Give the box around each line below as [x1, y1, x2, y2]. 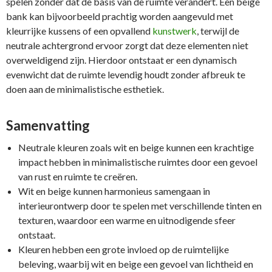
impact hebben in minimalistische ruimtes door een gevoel [18, 156, 257, 168]
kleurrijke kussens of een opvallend [6, 25, 152, 36]
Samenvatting [6, 117, 90, 134]
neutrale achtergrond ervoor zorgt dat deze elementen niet [6, 39, 248, 51]
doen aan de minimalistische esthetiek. [6, 83, 164, 95]
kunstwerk [152, 25, 197, 36]
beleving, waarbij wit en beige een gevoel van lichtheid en [18, 258, 253, 270]
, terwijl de [197, 25, 239, 36]
